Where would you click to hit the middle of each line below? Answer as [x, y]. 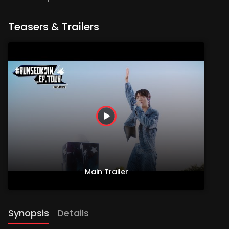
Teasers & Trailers [54, 27]
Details [73, 213]
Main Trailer [106, 172]
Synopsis [29, 213]
